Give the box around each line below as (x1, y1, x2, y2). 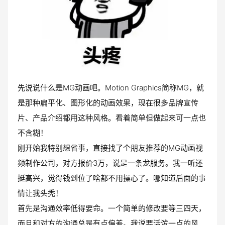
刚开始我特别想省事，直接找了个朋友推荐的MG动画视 (18, 143, 203, 153)
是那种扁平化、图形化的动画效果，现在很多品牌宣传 (18, 98, 198, 108)
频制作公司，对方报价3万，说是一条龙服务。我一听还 (18, 158, 203, 168)
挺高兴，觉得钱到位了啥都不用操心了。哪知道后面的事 (18, 173, 206, 183)
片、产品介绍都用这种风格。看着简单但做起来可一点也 (18, 113, 206, 123)
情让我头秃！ (18, 188, 63, 198)
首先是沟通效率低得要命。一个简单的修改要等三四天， (18, 203, 206, 213)
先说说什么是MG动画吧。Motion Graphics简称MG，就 (18, 83, 204, 93)
